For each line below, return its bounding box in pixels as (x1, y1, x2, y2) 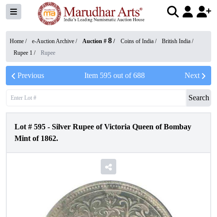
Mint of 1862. (15, 134, 58, 142)
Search (188, 93, 209, 102)
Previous (17, 71, 44, 79)
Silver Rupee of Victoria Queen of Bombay (52, 123, 191, 131)
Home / (10, 38, 28, 45)
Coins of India (121, 38, 154, 45)
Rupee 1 (14, 49, 32, 56)
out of (111, 71, 133, 79)
